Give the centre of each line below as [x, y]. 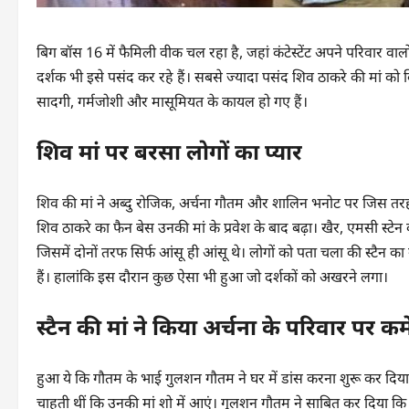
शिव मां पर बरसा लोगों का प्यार [169, 152]
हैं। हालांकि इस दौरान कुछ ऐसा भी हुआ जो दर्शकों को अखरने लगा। [212, 277]
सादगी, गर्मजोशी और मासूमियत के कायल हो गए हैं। [172, 101]
